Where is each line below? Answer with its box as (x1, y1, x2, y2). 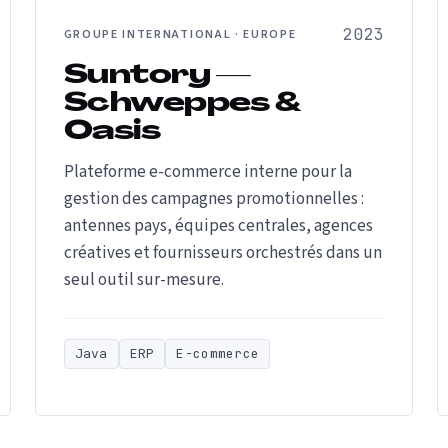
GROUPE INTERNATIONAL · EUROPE (63, 26, 297, 43)
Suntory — (63, 63, 252, 90)
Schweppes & (63, 91, 302, 118)
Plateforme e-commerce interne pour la (63, 160, 352, 184)
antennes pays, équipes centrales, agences (63, 214, 373, 238)
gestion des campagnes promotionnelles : (63, 187, 364, 211)
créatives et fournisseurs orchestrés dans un (63, 241, 382, 265)
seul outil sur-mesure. (63, 268, 224, 292)
